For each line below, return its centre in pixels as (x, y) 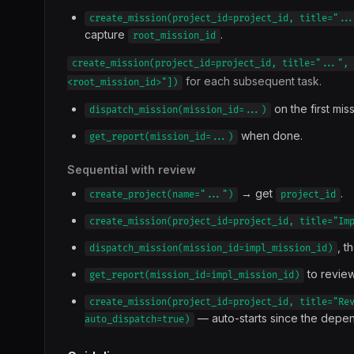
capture (106, 34)
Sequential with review (132, 169)
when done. (270, 136)
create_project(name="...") (161, 195)
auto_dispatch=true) (137, 320)
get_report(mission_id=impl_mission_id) (194, 275)
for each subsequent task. (252, 81)
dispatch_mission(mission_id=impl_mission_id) (211, 249)
